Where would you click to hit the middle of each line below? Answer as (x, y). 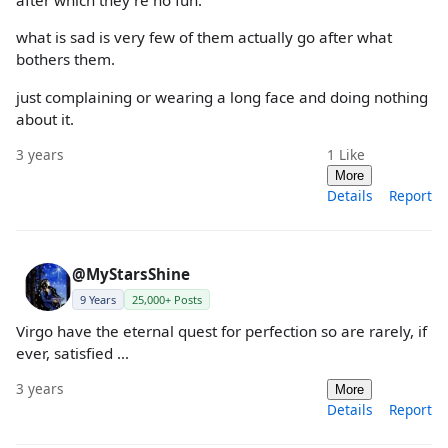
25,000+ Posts (167, 299)
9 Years (98, 299)
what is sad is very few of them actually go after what (204, 37)
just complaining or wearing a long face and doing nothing (222, 96)
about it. (45, 118)
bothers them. (65, 59)
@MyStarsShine (131, 273)
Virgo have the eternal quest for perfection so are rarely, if (221, 330)
